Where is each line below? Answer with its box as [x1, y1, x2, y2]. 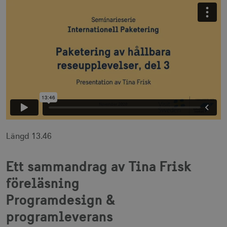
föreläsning [6, 173, 80, 192]
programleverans [6, 207, 113, 225]
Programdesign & [6, 190, 115, 209]
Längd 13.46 [6, 132, 52, 140]
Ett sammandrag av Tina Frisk [6, 157, 192, 175]
